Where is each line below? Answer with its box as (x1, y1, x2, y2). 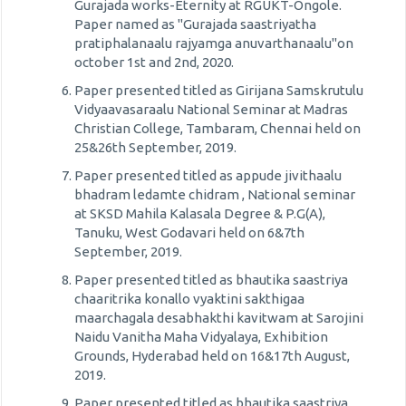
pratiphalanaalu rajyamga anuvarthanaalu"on (74, 35, 353, 51)
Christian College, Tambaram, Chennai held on (74, 121, 361, 136)
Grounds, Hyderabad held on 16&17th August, (74, 348, 350, 363)
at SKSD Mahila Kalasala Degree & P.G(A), (74, 206, 325, 221)
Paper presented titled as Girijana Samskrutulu (74, 82, 363, 98)
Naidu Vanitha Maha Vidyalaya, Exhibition (74, 329, 328, 344)
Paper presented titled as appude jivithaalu (74, 168, 342, 183)
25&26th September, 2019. (74, 140, 237, 155)
